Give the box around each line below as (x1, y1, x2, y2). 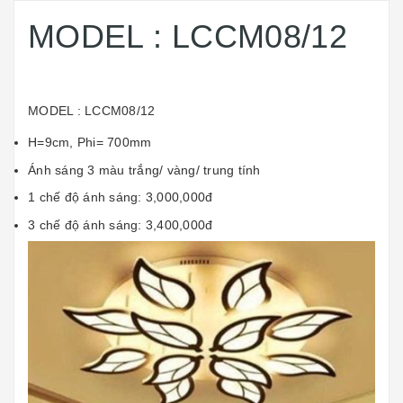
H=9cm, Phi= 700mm (28, 135, 152, 149)
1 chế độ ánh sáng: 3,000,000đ (28, 190, 213, 205)
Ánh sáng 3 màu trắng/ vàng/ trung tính (28, 162, 261, 177)
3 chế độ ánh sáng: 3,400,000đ (28, 217, 213, 232)
